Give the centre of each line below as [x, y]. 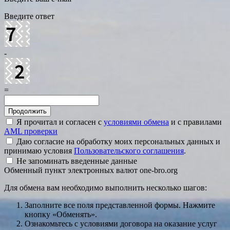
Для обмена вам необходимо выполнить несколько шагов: [106, 188]
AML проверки [31, 131]
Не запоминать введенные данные [76, 161]
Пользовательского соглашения [129, 151]
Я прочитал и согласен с [59, 122]
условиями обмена [136, 122]
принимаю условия [39, 151]
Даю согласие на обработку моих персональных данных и [117, 142]
